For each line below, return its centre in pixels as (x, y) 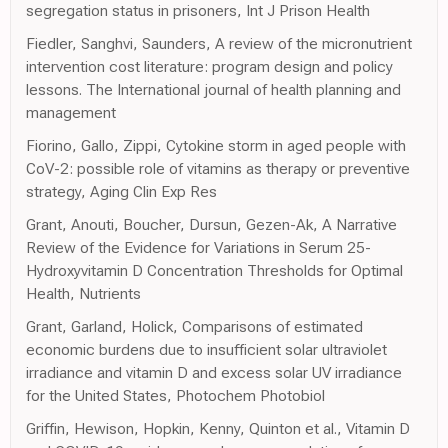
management (71, 113)
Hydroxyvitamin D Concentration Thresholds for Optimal (214, 271)
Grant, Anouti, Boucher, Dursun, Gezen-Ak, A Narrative (211, 225)
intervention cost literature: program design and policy (209, 67)
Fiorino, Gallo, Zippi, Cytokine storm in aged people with (216, 146)
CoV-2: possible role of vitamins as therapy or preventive (218, 169)
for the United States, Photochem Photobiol (175, 396)
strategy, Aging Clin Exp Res (121, 192)
